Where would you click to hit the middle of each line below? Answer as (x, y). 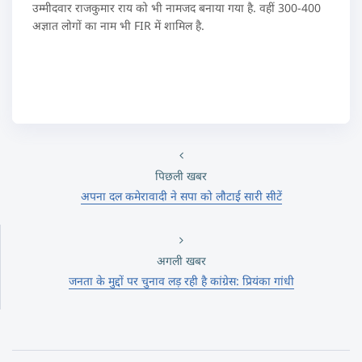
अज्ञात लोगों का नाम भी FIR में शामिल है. (118, 25)
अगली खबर (181, 261)
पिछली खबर (181, 176)
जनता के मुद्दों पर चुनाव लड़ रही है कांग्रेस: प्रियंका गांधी (181, 281)
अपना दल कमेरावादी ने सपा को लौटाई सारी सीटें (181, 196)
